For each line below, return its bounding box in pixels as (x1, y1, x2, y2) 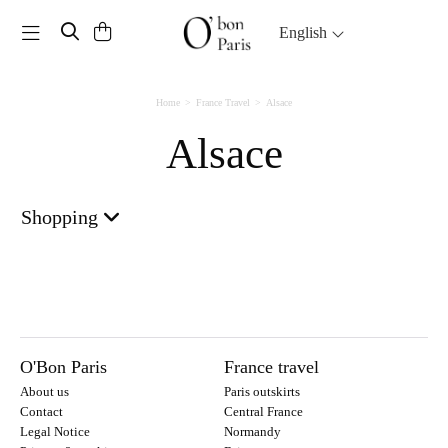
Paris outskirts (224, 383, 300, 399)
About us (20, 383, 69, 399)
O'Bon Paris (36, 356, 107, 377)
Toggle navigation (33, 19, 170, 42)
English (279, 23, 332, 41)
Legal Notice (20, 423, 90, 439)
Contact (20, 403, 63, 419)
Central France (224, 403, 303, 419)
